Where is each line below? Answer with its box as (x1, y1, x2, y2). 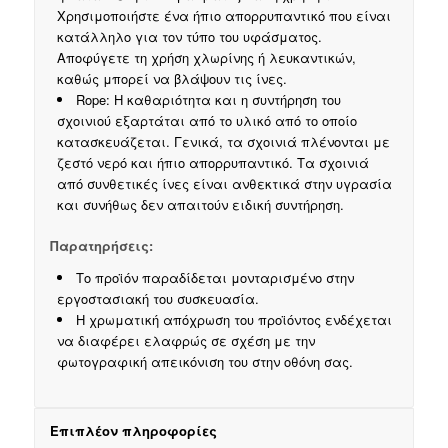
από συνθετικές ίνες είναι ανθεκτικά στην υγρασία (56, 174, 392, 194)
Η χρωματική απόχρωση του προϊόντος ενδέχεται (75, 310, 392, 330)
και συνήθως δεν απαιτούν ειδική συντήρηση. (56, 195, 344, 215)
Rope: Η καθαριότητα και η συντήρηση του (75, 90, 341, 110)
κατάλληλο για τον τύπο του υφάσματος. (56, 27, 322, 47)
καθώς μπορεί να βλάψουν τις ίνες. (56, 69, 287, 89)
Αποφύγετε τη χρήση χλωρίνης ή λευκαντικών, (56, 48, 356, 68)
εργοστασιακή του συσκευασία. (56, 289, 259, 309)
